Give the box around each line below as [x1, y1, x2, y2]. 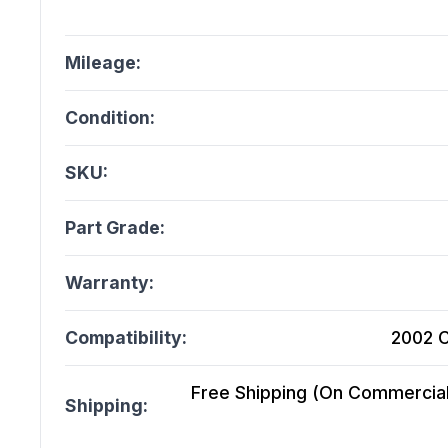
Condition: [65, 107, 155, 129]
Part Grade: [65, 217, 165, 239]
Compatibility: [65, 327, 187, 349]
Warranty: [65, 272, 154, 294]
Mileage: [65, 52, 141, 74]
